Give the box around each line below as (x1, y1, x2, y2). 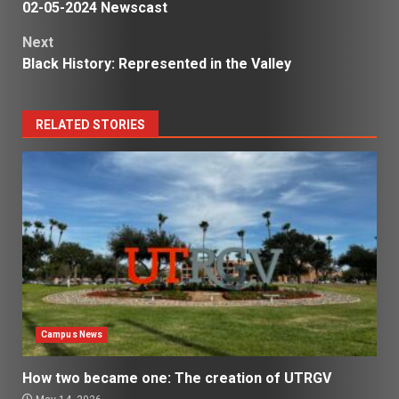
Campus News (41, 329, 103, 339)
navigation (21, 11, 150, 43)
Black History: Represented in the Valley (22, 54, 295, 72)
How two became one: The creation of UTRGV (22, 369, 331, 387)
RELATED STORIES (36, 117, 145, 132)
